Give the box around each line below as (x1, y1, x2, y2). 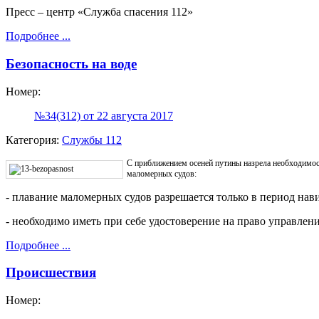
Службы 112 (62, 133, 122, 146)
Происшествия (6, 265, 96, 281)
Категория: (6, 133, 62, 146)
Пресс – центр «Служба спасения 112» (6, 6, 193, 19)
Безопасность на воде (6, 56, 137, 71)
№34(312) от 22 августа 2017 (34, 109, 173, 122)
